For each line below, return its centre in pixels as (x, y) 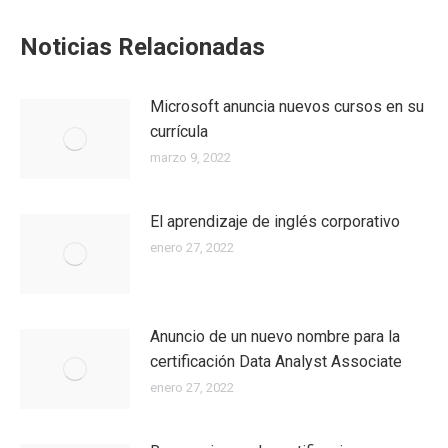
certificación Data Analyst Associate (276, 361)
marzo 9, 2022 (190, 157)
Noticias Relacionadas (142, 46)
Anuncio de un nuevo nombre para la (275, 336)
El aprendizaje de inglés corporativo (275, 221)
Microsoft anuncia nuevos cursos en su (287, 106)
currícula (179, 131)
